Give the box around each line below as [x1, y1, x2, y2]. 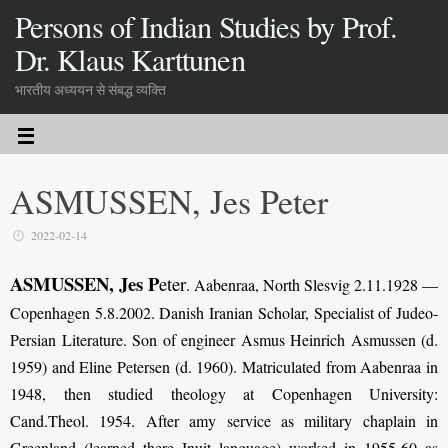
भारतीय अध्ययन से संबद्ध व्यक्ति [15, 81, 166, 99]
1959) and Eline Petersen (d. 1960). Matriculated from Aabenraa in [10, 356, 438, 378]
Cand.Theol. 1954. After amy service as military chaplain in [10, 410, 438, 432]
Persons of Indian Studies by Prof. [15, 6, 397, 47]
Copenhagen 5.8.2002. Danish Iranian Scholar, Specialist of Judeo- [10, 302, 438, 324]
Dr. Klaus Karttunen [15, 39, 245, 80]
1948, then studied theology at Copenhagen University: [10, 383, 438, 405]
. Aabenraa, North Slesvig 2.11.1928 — [186, 274, 438, 296]
